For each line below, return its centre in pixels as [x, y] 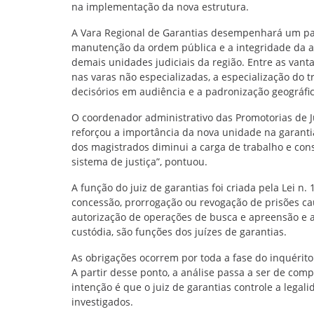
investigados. [104, 302]
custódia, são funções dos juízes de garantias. [180, 232]
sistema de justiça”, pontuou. [141, 162]
